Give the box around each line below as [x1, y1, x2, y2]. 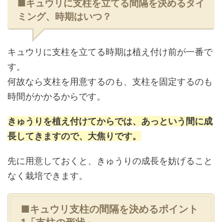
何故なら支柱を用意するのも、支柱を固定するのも [7, 76, 213, 87]
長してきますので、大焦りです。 [7, 131, 141, 141]
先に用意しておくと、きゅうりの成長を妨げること [7, 156, 213, 166]
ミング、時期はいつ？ [17, 11, 111, 22]
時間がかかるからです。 [7, 91, 106, 102]
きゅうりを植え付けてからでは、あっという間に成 [7, 116, 213, 126]
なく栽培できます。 [7, 170, 88, 181]
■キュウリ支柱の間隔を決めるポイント [21, 203, 198, 215]
